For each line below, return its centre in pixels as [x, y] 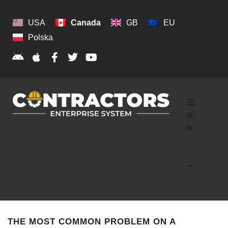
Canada [86, 22]
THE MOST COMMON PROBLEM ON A [92, 221]
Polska [40, 37]
